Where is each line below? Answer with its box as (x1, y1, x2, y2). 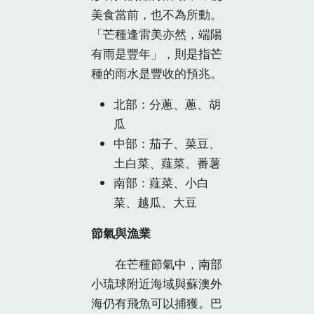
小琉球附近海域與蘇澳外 (91, 275, 222, 292)
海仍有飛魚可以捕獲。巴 (91, 295, 222, 312)
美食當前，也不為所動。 (91, 6, 222, 23)
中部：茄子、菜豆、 (114, 135, 221, 152)
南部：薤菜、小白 (114, 175, 209, 191)
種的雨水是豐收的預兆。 (91, 65, 222, 82)
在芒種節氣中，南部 (91, 256, 222, 273)
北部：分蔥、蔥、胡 (114, 96, 221, 113)
